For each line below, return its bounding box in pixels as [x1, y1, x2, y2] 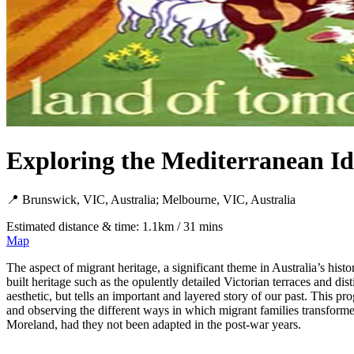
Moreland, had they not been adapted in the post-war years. [6, 317, 301, 331]
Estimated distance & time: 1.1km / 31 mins [6, 219, 223, 233]
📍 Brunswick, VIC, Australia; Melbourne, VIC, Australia [6, 192, 296, 206]
